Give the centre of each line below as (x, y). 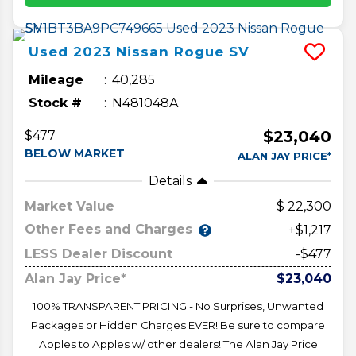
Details (170, 180)
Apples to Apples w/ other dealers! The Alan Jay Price (178, 344)
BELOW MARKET (75, 153)
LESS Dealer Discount (99, 253)
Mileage (56, 79)
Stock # (55, 103)
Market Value (70, 206)
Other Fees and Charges (108, 230)
